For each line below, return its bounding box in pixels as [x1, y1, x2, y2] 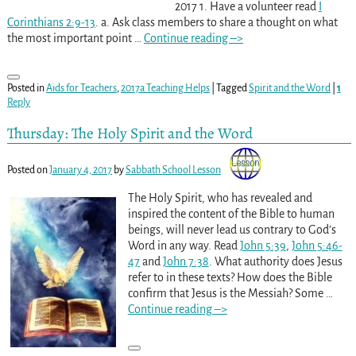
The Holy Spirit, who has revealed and [127, 192, 312, 205]
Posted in [6, 82, 44, 94]
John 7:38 [162, 255, 209, 269]
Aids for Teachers [45, 82, 117, 94]
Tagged [215, 82, 247, 94]
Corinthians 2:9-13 [6, 15, 95, 29]
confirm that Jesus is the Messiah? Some [127, 287, 326, 300]
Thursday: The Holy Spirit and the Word [6, 122, 253, 145]
